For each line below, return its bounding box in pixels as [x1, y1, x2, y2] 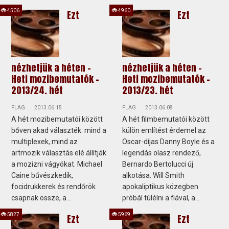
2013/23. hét [122, 83, 173, 98]
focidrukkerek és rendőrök [11, 182, 96, 191]
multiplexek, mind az [11, 138, 78, 146]
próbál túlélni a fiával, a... [122, 194, 200, 202]
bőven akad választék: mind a [11, 126, 107, 135]
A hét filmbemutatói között [122, 115, 210, 124]
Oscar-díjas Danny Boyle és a [122, 138, 215, 146]
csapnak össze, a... [11, 194, 72, 202]
